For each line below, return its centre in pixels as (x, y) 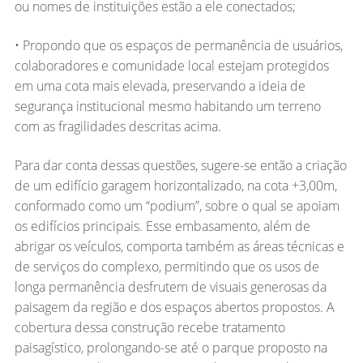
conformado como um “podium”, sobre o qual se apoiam (177, 205)
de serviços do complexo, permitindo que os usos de (167, 266)
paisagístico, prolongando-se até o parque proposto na (171, 347)
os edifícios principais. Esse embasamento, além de (162, 226)
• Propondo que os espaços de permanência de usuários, (178, 46)
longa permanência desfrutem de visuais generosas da (170, 286)
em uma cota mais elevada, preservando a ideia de (160, 86)
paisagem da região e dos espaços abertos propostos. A (174, 307)
